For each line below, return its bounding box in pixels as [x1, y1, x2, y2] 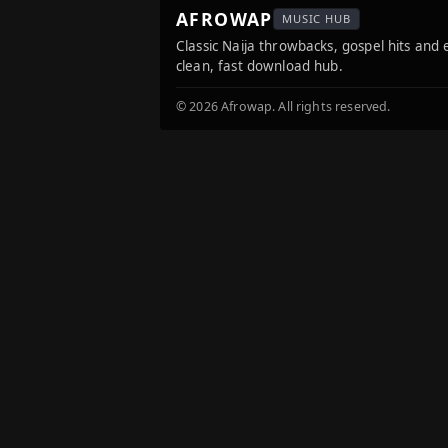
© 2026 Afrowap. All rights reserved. [176, 98, 391, 115]
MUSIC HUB [281, 11, 351, 26]
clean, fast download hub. [176, 57, 343, 75]
